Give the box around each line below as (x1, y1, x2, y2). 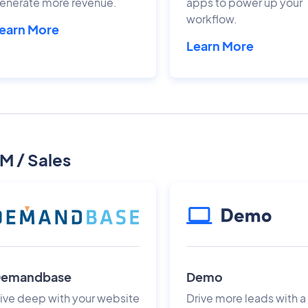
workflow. (186, 12, 238, 26)
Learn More (186, 38, 254, 54)
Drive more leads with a (186, 290, 307, 305)
